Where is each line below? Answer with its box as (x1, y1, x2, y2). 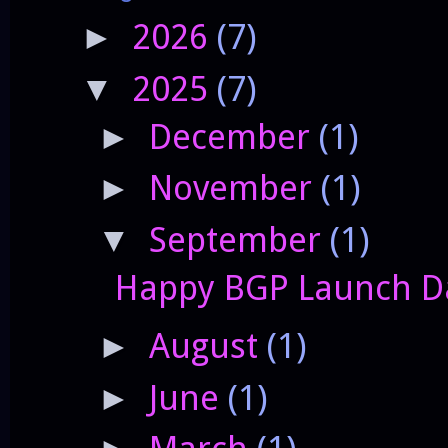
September (148, 219, 330, 260)
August (148, 326, 267, 367)
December (148, 116, 319, 157)
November (148, 168, 321, 209)
